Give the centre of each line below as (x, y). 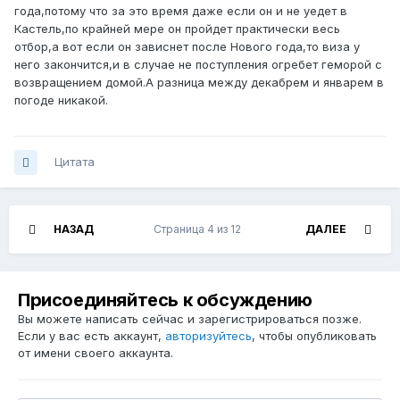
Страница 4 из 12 (200, 229)
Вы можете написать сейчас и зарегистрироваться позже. (190, 319)
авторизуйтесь (208, 336)
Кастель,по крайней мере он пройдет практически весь (177, 29)
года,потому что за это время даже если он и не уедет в (181, 11)
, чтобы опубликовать (314, 336)
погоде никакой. (61, 100)
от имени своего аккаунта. (96, 353)
